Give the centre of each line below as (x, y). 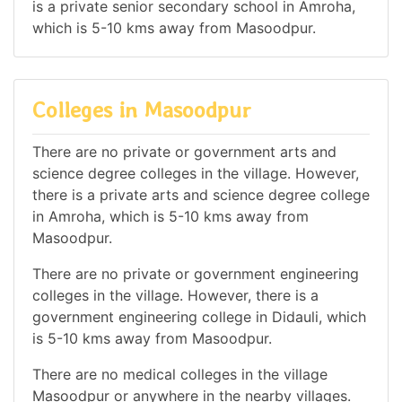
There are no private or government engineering (196, 273)
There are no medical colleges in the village (180, 374)
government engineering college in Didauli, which (199, 316)
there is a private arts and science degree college (201, 194)
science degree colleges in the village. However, (196, 173)
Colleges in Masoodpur (142, 110)
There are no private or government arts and (184, 151)
